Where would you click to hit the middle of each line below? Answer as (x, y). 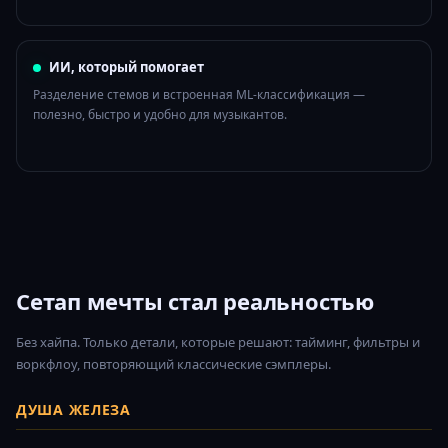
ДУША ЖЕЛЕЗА (73, 410)
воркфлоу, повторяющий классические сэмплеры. (173, 364)
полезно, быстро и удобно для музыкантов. (160, 115)
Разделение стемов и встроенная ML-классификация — (199, 95)
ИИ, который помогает (126, 67)
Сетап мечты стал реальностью (195, 301)
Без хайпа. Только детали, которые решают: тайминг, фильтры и (218, 342)
